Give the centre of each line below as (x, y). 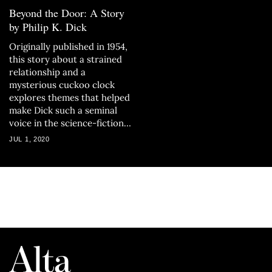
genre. (22, 136)
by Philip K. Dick (48, 27)
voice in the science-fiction (66, 123)
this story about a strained (66, 59)
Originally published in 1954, (68, 46)
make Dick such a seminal (63, 110)
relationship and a (47, 72)
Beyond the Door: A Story (67, 13)
